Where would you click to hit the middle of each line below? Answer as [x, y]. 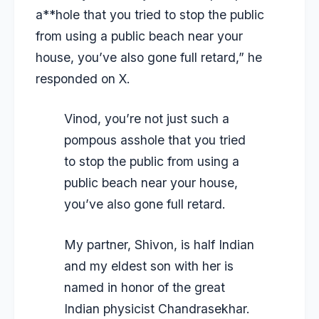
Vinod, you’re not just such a [147, 119]
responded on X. [83, 78]
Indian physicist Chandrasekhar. [157, 308]
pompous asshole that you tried [155, 140]
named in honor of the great [145, 287]
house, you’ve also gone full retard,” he [149, 57]
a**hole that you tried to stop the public [150, 14]
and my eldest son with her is [149, 266]
